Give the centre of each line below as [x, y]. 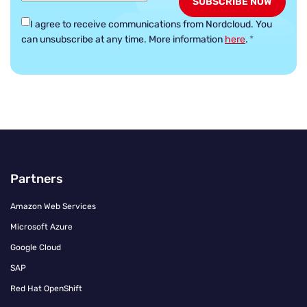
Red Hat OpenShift [46, 288]
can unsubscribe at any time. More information [123, 39]
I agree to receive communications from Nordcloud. [143, 24]
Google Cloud [36, 247]
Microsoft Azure [41, 226]
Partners [37, 179]
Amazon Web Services [53, 206]
